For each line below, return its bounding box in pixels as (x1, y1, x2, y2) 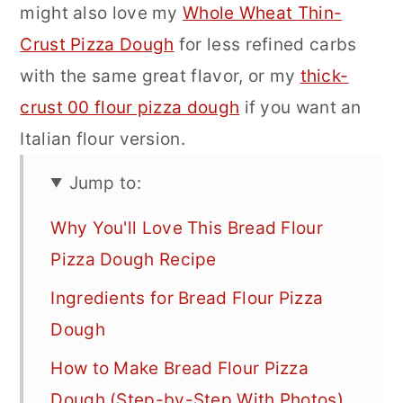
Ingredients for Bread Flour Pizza (50, 287, 324, 309)
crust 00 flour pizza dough (20, 96, 240, 118)
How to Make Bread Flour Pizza (50, 357, 309, 379)
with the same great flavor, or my (20, 65, 300, 86)
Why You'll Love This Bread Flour (50, 217, 323, 238)
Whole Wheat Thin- (183, 2, 343, 23)
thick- (300, 65, 349, 86)
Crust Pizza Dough (20, 33, 175, 55)
